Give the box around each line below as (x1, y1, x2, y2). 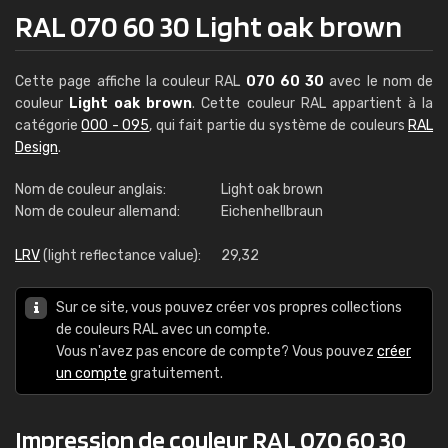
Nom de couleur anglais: (15, 181, 166, 198)
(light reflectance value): (40, 247, 201, 264)
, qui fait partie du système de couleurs (149, 117, 409, 134)
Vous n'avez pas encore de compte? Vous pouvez (56, 343, 377, 360)
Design (15, 139, 58, 156)
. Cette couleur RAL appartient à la (192, 95, 434, 112)
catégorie (15, 117, 82, 134)
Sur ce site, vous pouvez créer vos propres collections (56, 299, 402, 316)
